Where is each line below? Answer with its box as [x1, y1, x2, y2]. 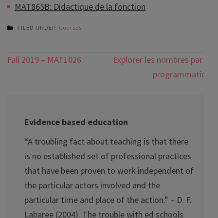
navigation [7, 66, 72, 85]
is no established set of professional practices [24, 150, 191, 162]
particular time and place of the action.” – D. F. [24, 194, 192, 205]
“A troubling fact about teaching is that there [24, 135, 188, 147]
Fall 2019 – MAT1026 [7, 54, 81, 65]
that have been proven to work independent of [24, 164, 194, 176]
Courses [59, 23, 82, 31]
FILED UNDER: [18, 23, 59, 31]
